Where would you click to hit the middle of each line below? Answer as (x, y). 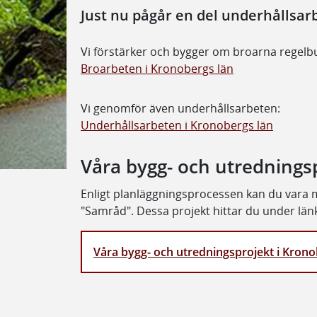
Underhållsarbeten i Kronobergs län (177, 125)
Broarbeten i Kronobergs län (157, 68)
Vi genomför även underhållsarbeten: (180, 108)
